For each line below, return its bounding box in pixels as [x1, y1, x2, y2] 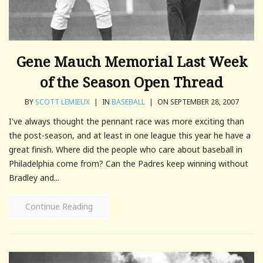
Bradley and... [9, 171, 59, 183]
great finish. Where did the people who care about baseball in [9, 143, 242, 155]
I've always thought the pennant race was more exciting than [9, 115, 244, 127]
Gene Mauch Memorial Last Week [16, 51, 247, 71]
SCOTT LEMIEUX [35, 96, 90, 107]
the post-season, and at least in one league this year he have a [9, 129, 251, 141]
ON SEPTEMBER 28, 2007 [155, 96, 239, 107]
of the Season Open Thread [40, 72, 223, 92]
